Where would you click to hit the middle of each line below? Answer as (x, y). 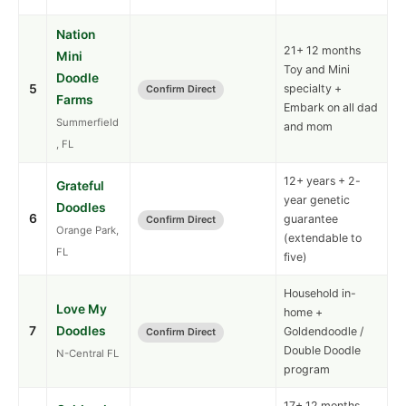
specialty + (313, 89)
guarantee (311, 219)
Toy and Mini (317, 70)
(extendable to (323, 238)
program (307, 370)
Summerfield (87, 123)
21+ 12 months (322, 51)
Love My (82, 309)
